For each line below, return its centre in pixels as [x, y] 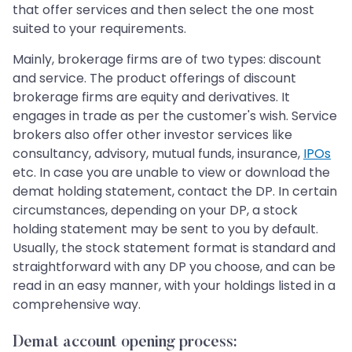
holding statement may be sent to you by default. [165, 229]
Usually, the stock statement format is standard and [174, 248]
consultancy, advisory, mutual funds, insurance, [158, 154]
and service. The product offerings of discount [154, 79]
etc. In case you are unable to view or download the [171, 173]
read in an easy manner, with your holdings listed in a [174, 286]
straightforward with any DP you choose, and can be [174, 267]
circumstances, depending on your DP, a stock [155, 211]
